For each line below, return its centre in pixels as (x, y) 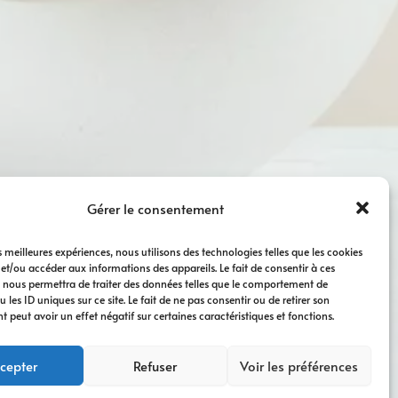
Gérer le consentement (155, 208)
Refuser (155, 365)
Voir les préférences (299, 365)
